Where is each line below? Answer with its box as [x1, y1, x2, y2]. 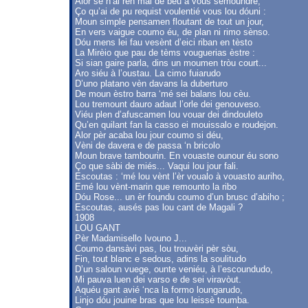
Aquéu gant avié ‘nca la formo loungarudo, [75, 285, 243, 295]
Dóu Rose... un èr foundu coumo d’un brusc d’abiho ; [75, 192, 285, 202]
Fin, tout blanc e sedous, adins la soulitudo [75, 254, 246, 264]
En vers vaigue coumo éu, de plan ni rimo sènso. [75, 27, 270, 37]
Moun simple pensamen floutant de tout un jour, [75, 16, 264, 27]
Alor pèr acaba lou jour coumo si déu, [75, 130, 223, 140]
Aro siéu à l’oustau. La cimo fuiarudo [75, 68, 221, 78]
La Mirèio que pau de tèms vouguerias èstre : [75, 47, 255, 58]
